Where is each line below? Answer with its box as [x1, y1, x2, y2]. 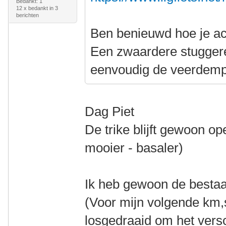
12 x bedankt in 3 [16, 5, 58, 11]
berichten [16, 12, 39, 18]
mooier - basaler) [85, 140, 184, 155]
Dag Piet [85, 104, 135, 119]
